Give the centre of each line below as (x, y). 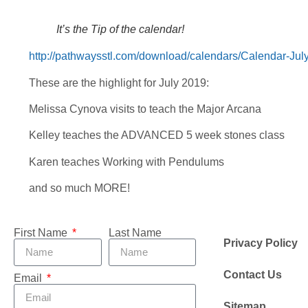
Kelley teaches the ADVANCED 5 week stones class (157, 135)
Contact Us (253, 274)
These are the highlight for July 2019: (119, 82)
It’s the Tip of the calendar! (120, 30)
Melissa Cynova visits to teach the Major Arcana (145, 109)
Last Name (135, 232)
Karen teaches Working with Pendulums (126, 162)
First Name (42, 232)
